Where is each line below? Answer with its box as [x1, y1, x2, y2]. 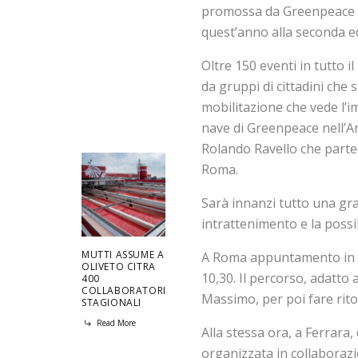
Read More [94, 317, 136, 329]
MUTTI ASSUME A [82, 248, 165, 262]
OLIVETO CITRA [82, 260, 156, 274]
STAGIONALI [82, 296, 141, 310]
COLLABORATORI [82, 284, 166, 298]
